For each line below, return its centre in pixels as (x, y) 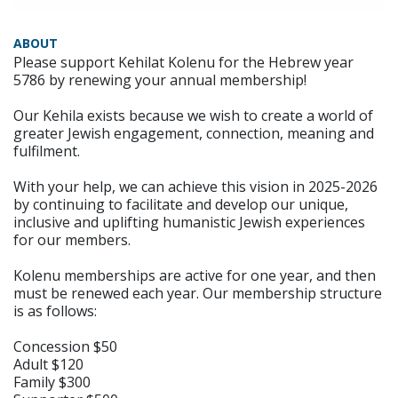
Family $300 (52, 382)
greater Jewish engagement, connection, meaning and (194, 133)
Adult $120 (48, 364)
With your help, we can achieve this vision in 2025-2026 (195, 187)
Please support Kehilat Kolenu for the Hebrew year (183, 62)
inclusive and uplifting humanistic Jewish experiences (189, 222)
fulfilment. (47, 151)
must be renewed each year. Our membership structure (198, 293)
